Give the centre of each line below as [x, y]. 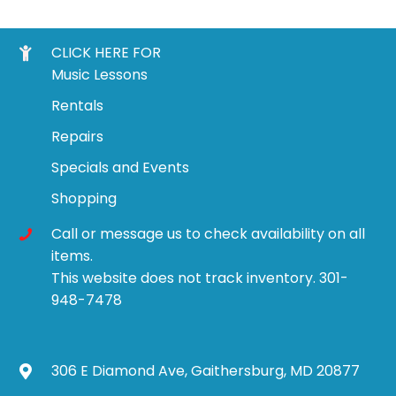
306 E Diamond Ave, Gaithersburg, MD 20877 [206, 370]
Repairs [77, 136]
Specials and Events [120, 167]
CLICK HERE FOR [106, 52]
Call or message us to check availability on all [208, 233]
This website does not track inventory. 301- [200, 278]
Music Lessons [99, 74]
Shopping [84, 198]
